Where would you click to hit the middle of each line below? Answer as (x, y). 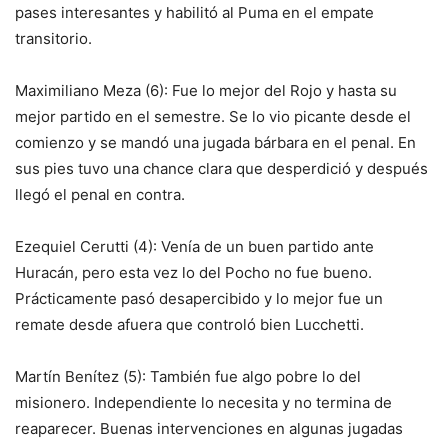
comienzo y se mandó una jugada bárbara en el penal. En (215, 142)
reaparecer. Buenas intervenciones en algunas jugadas (209, 428)
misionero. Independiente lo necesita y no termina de (203, 402)
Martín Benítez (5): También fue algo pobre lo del (188, 376)
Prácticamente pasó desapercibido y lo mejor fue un (199, 298)
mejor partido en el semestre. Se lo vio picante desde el (213, 116)
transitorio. (53, 38)
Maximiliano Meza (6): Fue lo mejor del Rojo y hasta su (206, 90)
